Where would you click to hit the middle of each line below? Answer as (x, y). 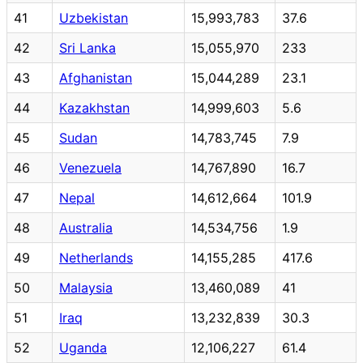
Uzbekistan (94, 17)
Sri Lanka (88, 47)
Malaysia (86, 287)
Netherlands (96, 257)
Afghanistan (96, 77)
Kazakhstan (94, 107)
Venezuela (90, 167)
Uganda (83, 347)
